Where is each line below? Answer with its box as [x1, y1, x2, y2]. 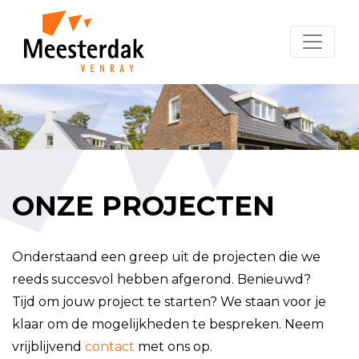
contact [85, 338, 135, 354]
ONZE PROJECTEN [12, 188, 275, 223]
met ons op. [135, 338, 212, 354]
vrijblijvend [12, 338, 85, 354]
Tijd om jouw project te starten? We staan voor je [12, 293, 326, 309]
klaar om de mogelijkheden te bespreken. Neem [12, 316, 324, 332]
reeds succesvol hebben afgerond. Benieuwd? [12, 271, 311, 287]
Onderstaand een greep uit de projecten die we [12, 248, 321, 264]
